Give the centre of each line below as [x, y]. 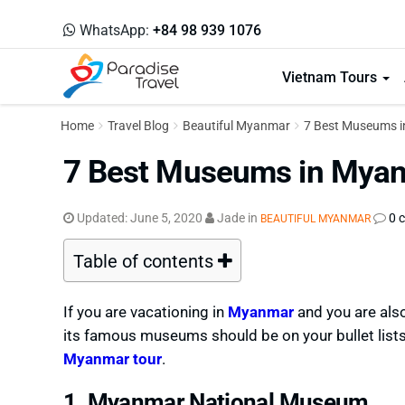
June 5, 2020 [166, 217]
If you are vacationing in [145, 311]
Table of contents [145, 260]
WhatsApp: [114, 29]
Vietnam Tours [331, 76]
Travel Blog [138, 125]
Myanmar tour [112, 358]
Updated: [102, 217]
